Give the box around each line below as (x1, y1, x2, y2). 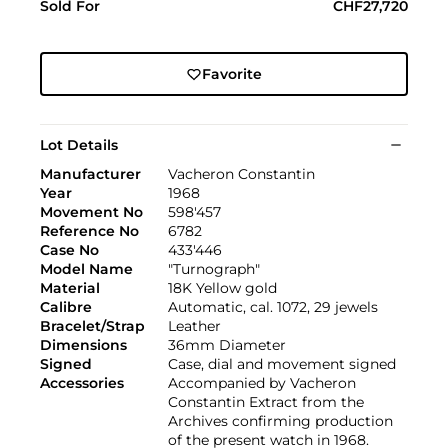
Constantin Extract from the (168, 393, 364, 412)
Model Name (40, 260, 133, 279)
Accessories (40, 374, 124, 393)
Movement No (40, 203, 143, 222)
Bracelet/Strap (40, 317, 145, 336)
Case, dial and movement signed (168, 355, 396, 374)
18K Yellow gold (168, 279, 277, 298)
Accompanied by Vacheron (168, 374, 356, 393)
